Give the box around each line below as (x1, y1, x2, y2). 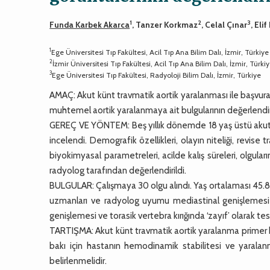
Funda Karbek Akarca (49, 19, 130, 30)
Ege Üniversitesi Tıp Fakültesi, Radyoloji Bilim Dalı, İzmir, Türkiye (52, 70, 262, 80)
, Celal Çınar (201, 19, 248, 30)
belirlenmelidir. (49, 255, 107, 266)
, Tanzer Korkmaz (132, 19, 198, 30)
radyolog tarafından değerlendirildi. (49, 165, 187, 176)
